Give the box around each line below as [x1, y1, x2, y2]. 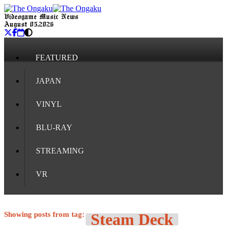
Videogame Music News [4, 14, 79, 20]
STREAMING [36, 146, 84, 155]
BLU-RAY [36, 123, 72, 132]
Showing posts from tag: [4, 210, 85, 219]
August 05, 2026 [4, 21, 54, 28]
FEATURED [35, 53, 78, 62]
